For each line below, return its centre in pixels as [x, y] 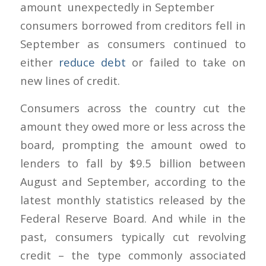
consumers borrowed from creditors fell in [133, 25]
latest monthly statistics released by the [133, 200]
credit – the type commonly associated [133, 255]
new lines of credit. [70, 80]
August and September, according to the [133, 182]
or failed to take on [186, 62]
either [39, 62]
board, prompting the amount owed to [133, 145]
